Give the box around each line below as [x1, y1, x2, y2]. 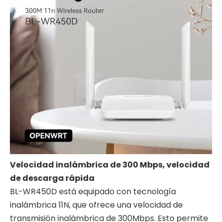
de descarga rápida [10, 172, 95, 184]
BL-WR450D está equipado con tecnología [10, 186, 176, 197]
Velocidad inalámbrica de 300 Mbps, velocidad [10, 159, 210, 170]
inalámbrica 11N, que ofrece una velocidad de [10, 199, 183, 211]
